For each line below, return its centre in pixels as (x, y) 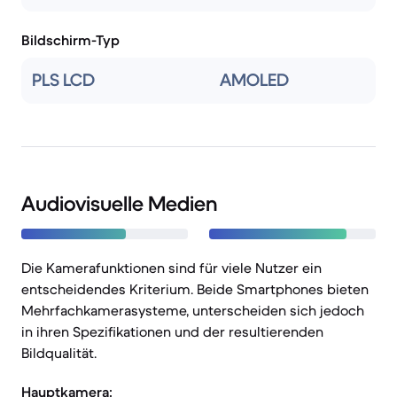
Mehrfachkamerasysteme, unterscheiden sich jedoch (193, 310)
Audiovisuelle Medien (119, 204)
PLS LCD (63, 80)
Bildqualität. (59, 353)
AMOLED (254, 80)
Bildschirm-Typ (70, 40)
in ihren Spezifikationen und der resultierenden (172, 331)
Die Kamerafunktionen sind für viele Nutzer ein (171, 268)
